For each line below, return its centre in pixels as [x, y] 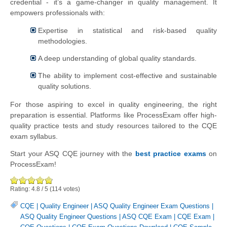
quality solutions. [65, 86]
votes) [71, 189]
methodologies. [63, 41]
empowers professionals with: [58, 12]
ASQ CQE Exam [147, 217]
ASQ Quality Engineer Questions [69, 217]
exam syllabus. [34, 136]
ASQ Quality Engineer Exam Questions [152, 206]
